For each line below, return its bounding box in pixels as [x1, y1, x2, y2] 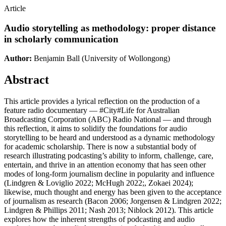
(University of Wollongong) [82, 54, 170, 63]
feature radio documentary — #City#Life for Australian [4, 106, 180, 115]
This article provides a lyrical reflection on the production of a [4, 97, 200, 106]
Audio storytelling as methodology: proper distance [4, 22, 215, 33]
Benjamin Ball [34, 54, 80, 63]
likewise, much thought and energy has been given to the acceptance [4, 188, 221, 197]
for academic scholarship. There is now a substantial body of [4, 142, 196, 151]
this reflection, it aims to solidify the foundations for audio [4, 124, 187, 133]
